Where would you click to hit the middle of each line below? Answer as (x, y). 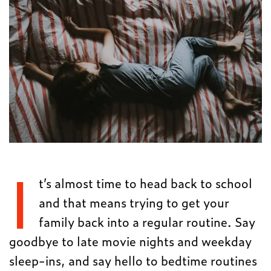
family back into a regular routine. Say (147, 221)
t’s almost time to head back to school (145, 182)
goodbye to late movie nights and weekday (131, 240)
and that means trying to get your (134, 202)
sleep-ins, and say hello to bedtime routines (133, 260)
